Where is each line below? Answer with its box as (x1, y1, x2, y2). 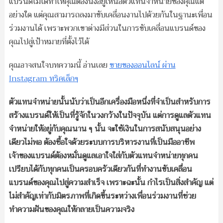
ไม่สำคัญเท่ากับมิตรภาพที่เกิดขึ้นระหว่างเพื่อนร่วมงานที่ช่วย (8, 189, 196, 204)
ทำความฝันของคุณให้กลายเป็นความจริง (8, 203, 134, 217)
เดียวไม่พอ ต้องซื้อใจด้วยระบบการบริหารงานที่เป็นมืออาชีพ (8, 135, 195, 150)
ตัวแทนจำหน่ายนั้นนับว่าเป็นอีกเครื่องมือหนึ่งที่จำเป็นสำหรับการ (8, 95, 211, 110)
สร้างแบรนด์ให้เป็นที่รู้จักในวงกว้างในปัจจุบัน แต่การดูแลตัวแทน (8, 109, 211, 123)
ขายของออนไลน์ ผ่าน (109, 58, 176, 73)
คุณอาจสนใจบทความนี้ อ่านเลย (8, 58, 110, 73)
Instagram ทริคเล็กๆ (8, 72, 79, 86)
